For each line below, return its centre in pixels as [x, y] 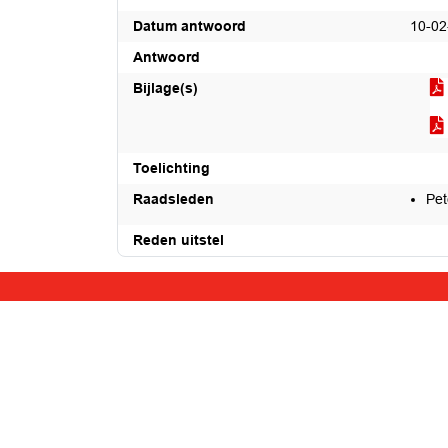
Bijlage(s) [165, 88]
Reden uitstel [178, 240]
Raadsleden [173, 199]
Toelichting [171, 168]
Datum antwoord [189, 26]
